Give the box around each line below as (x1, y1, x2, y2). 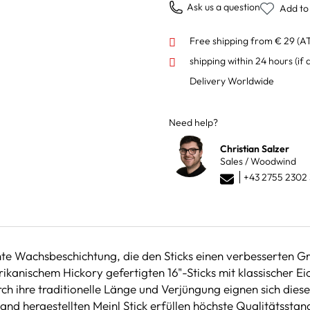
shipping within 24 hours (190, 54, 295, 67)
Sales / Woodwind (220, 154, 296, 167)
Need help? (169, 116, 218, 129)
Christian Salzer (220, 142, 289, 155)
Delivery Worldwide (190, 74, 274, 87)
